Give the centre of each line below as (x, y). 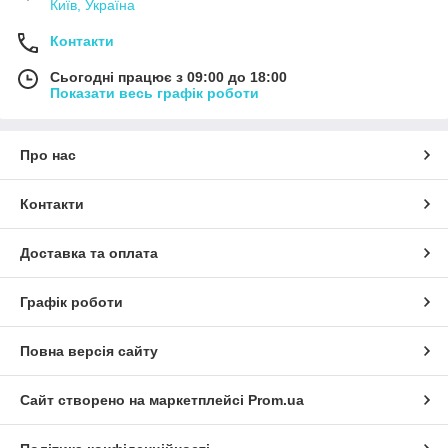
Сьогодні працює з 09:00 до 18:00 (168, 77)
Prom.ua (276, 400)
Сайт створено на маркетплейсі (134, 400)
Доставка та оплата (89, 253)
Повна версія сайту (89, 351)
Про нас (48, 155)
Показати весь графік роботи (154, 93)
